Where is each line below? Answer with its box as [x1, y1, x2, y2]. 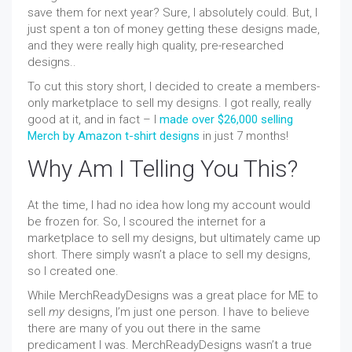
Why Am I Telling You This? [27, 154, 298, 182]
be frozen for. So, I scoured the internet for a [27, 214, 266, 229]
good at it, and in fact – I [27, 112, 159, 126]
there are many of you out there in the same [27, 321, 261, 335]
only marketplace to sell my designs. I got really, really [27, 95, 311, 110]
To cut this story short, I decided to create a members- [27, 79, 320, 93]
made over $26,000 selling [159, 112, 293, 126]
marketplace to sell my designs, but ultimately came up [27, 230, 321, 245]
